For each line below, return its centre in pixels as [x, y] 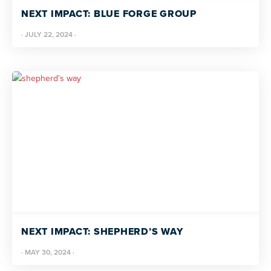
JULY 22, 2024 [49, 34]
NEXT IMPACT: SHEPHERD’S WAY [102, 231]
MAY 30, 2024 [48, 252]
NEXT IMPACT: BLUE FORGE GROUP [109, 14]
